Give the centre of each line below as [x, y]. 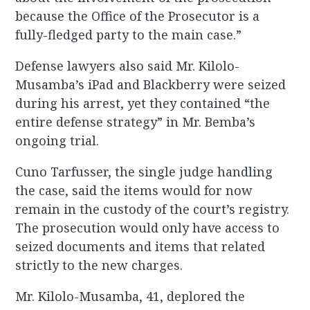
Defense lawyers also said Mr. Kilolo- [128, 66]
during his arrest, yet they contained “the [143, 103]
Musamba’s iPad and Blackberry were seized [151, 85]
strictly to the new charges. [99, 265]
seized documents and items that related [140, 247]
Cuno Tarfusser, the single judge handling [144, 172]
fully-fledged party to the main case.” [129, 35]
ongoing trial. [57, 141]
